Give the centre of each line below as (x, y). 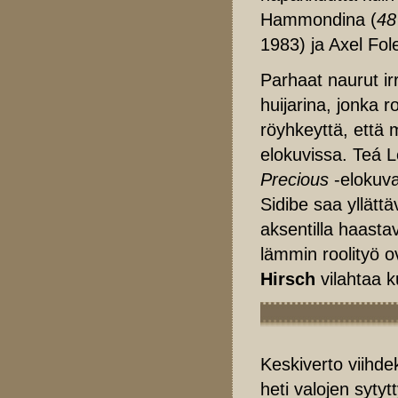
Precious (295, 179)
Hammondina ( (318, 19)
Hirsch (288, 279)
